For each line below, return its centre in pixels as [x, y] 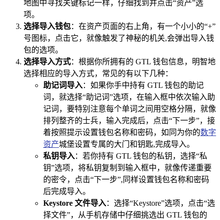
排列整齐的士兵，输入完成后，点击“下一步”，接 [129, 121]
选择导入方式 [47, 62]
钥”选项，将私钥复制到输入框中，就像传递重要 [127, 168]
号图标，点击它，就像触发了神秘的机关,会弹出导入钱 [119, 38]
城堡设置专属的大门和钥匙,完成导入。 [127, 144]
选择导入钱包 [47, 27]
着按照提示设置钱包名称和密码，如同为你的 [122, 133]
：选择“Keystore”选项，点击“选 [161, 203]
